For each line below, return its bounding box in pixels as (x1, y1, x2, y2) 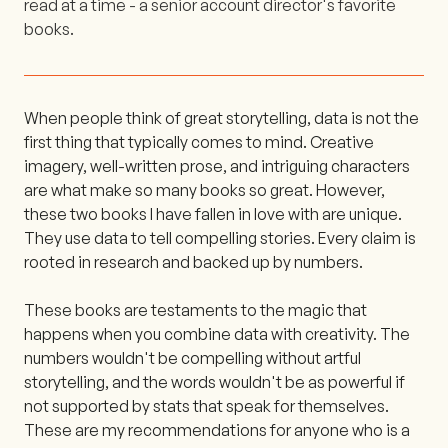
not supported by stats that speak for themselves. (24, 395, 389, 416)
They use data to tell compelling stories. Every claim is (24, 227, 416, 248)
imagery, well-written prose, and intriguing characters (24, 155, 410, 176)
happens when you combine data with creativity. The (24, 323, 410, 344)
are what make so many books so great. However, (24, 179, 385, 200)
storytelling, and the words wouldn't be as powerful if (24, 371, 405, 392)
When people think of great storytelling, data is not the (24, 107, 419, 128)
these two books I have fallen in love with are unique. (24, 203, 402, 224)
